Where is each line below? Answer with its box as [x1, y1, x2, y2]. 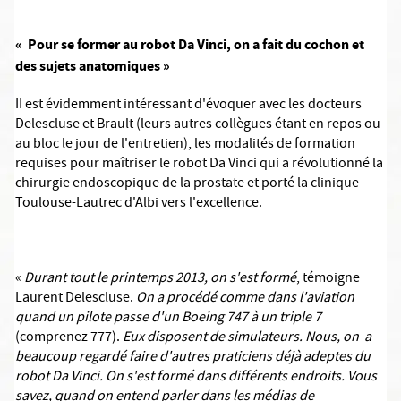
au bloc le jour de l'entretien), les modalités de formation [15, 134, 355, 156]
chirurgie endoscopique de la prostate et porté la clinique [15, 174, 359, 195]
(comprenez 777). [15, 328, 123, 349]
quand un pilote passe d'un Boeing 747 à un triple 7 [15, 308, 321, 329]
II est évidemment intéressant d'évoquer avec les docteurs [15, 95, 362, 116]
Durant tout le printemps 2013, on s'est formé [24, 269, 296, 290]
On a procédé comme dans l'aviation [136, 288, 354, 310]
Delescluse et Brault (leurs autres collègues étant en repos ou [15, 115, 380, 136]
